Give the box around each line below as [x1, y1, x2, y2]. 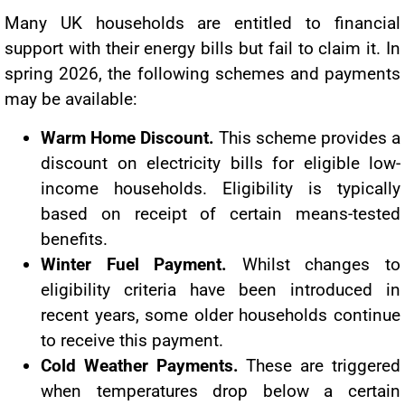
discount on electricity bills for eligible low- [41, 152, 400, 174]
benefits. [41, 228, 108, 250]
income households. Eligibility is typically [41, 177, 400, 199]
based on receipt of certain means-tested [41, 202, 400, 224]
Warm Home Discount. [41, 127, 214, 148]
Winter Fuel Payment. [41, 253, 228, 275]
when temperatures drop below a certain [41, 380, 400, 401]
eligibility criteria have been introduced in [41, 278, 400, 300]
